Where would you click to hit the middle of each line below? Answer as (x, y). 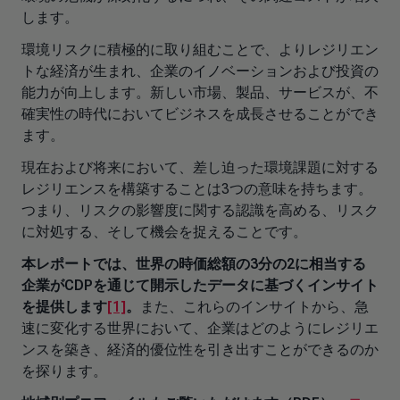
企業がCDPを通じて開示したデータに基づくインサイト (200, 285)
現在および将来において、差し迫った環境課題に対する (200, 167)
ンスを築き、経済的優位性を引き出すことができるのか (200, 350)
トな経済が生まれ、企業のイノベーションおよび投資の (200, 71)
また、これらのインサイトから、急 (254, 307)
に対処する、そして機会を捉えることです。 (164, 232)
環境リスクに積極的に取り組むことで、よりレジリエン (200, 50)
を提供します (64, 307)
